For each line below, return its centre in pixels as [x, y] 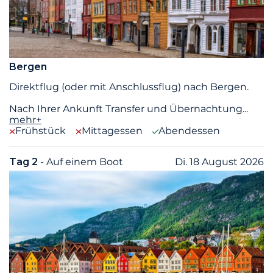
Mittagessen [112, 131]
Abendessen [189, 131]
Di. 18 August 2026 [219, 162]
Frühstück [41, 131]
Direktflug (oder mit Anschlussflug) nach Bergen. [129, 87]
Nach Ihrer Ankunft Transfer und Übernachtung [126, 109]
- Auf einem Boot [82, 162]
